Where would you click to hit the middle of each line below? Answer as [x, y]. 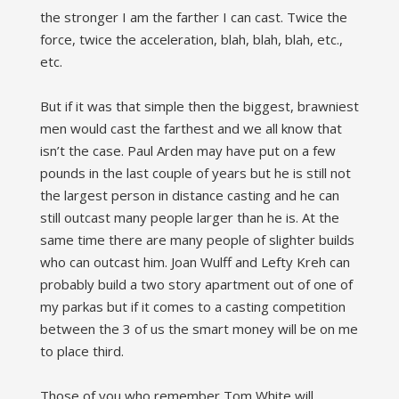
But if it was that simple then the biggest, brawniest [199, 106]
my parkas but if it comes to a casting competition [192, 307]
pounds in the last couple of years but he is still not [195, 173]
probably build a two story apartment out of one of [196, 285]
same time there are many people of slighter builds [197, 240]
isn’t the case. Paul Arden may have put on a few [187, 151]
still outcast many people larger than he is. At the [189, 218]
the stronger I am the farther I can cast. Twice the [193, 17]
